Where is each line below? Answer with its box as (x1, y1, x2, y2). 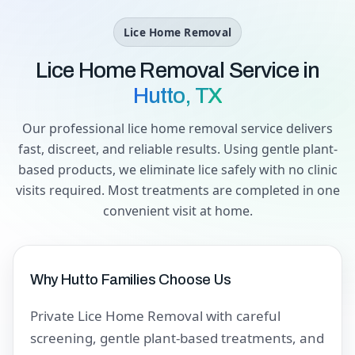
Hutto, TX (132, 82, 223, 108)
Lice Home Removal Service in (35, 57, 320, 82)
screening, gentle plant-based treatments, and (29, 328, 324, 347)
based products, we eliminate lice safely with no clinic (17, 160, 338, 178)
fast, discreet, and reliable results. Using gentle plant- (17, 139, 338, 158)
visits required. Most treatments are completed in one (15, 181, 340, 199)
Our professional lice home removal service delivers (22, 119, 333, 137)
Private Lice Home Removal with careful (29, 306, 281, 325)
